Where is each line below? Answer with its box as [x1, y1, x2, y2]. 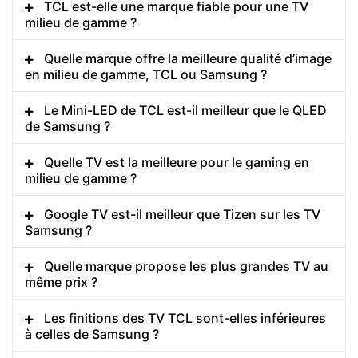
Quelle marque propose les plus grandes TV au [44, 257, 328, 274]
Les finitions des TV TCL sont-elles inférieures [44, 309, 326, 326]
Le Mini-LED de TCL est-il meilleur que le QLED [44, 101, 327, 118]
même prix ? [25, 273, 97, 290]
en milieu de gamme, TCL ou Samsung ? [25, 66, 267, 82]
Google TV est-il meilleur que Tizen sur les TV [44, 205, 320, 222]
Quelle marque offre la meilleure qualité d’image [44, 50, 332, 66]
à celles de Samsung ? [25, 325, 159, 342]
